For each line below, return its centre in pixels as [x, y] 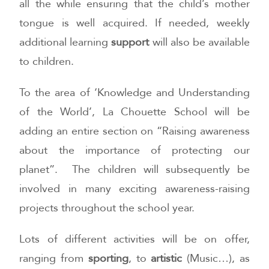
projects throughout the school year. [107, 208]
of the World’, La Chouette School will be [134, 112]
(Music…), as [216, 258]
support [130, 42]
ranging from [54, 258]
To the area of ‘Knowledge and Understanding [134, 92]
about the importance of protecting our [134, 150]
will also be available [199, 42]
